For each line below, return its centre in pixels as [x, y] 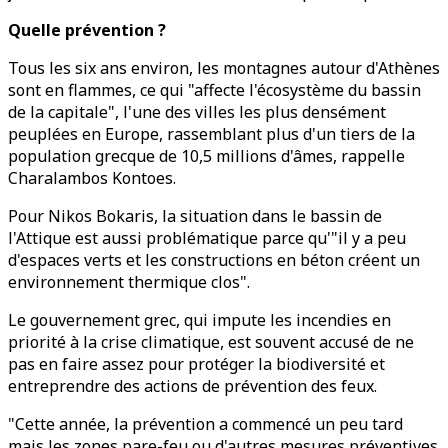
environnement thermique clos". [129, 282]
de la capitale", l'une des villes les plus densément [197, 112]
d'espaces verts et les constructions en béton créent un [214, 260]
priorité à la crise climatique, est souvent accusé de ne [211, 342]
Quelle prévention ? [87, 30]
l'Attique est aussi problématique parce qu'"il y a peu [207, 238]
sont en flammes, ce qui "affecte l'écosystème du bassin [214, 90]
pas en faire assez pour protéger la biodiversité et [196, 364]
